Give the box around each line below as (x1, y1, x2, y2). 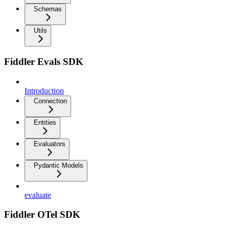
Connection (34, 97, 67, 105)
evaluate (25, 190, 51, 199)
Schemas (34, 5, 62, 13)
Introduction (25, 86, 64, 95)
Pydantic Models (34, 161, 83, 169)
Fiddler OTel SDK (4, 209, 80, 220)
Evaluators (34, 140, 65, 148)
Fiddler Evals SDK (4, 56, 83, 67)
